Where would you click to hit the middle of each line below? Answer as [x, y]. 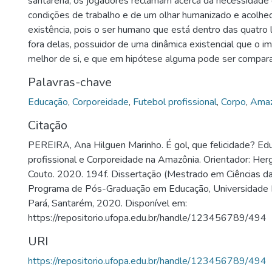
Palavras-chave [70, 82]
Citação [48, 125]
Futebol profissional [175, 102]
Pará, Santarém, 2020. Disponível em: [107, 203]
